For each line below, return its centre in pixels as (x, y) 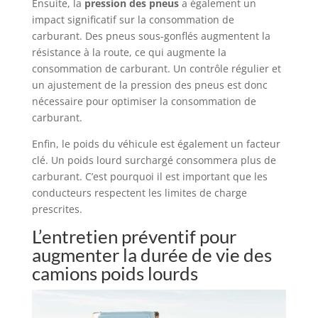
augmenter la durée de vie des (152, 255)
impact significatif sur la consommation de (133, 20)
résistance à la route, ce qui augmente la (129, 53)
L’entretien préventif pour (134, 237)
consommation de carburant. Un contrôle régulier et (156, 69)
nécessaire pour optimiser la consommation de (144, 102)
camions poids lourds (115, 274)
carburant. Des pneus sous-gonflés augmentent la (151, 36)
